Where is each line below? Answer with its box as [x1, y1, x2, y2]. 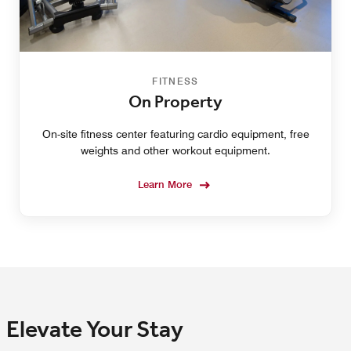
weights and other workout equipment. [81, 144, 270, 157]
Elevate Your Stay [6, 312, 183, 349]
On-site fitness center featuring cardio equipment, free [42, 128, 309, 141]
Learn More [138, 178, 192, 191]
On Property [128, 89, 223, 117]
